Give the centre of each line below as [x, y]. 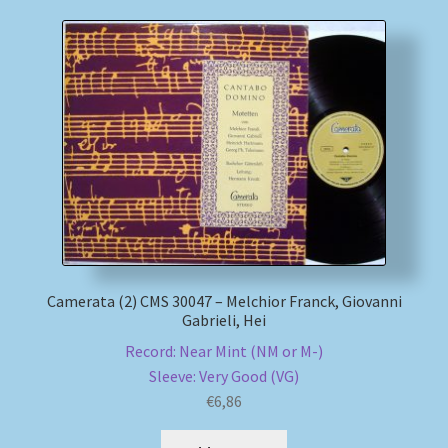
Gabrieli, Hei [224, 320]
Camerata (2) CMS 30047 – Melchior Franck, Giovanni [224, 301]
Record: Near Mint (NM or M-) [224, 350]
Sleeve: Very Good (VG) [224, 375]
